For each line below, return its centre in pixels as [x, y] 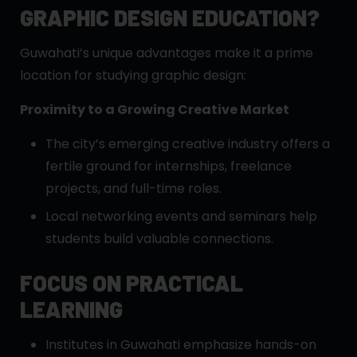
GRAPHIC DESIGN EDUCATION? [170, 17]
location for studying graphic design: [133, 75]
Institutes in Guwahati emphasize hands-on [181, 344]
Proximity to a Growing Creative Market [155, 109]
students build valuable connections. [159, 238]
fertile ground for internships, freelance [169, 166]
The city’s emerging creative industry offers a [188, 143]
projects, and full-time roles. [133, 188]
